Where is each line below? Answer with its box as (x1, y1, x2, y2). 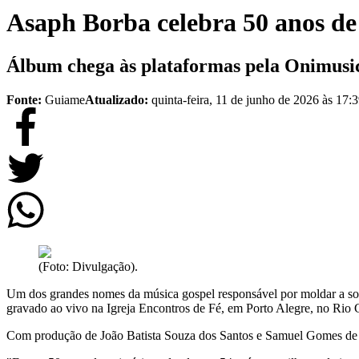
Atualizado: (85, 92, 151, 107)
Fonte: (6, 92, 42, 107)
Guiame (45, 92, 85, 107)
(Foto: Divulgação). (38, 259, 138, 273)
